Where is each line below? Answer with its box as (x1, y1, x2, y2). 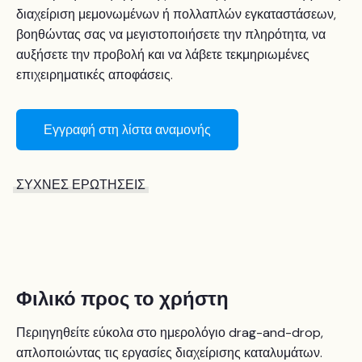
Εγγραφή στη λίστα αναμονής (44, 121, 211, 139)
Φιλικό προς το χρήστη (16, 286, 229, 312)
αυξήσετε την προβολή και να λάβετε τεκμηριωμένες (16, 46, 309, 64)
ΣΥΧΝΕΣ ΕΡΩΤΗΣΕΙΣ (16, 176, 145, 194)
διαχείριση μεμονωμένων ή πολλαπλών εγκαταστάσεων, (16, 6, 336, 23)
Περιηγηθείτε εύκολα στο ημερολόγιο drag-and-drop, (16, 324, 323, 342)
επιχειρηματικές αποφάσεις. (16, 66, 173, 84)
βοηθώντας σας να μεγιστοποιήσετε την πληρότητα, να (16, 26, 326, 44)
